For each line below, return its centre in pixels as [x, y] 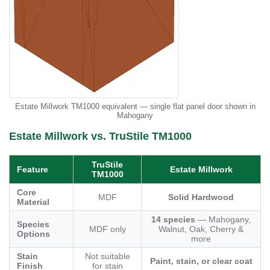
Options [33, 234]
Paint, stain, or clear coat [201, 261]
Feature [33, 170]
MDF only [107, 229]
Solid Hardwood [201, 197]
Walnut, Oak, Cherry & [201, 229]
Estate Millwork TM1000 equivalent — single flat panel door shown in [135, 107]
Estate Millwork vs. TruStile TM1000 [100, 136]
